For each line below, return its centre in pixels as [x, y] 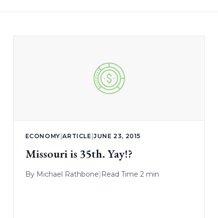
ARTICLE [77, 136]
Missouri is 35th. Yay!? [79, 153]
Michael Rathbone [67, 174]
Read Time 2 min [130, 174]
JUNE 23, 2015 [117, 136]
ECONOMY [43, 136]
